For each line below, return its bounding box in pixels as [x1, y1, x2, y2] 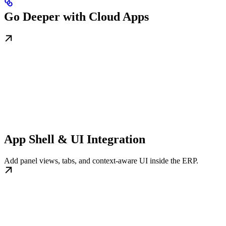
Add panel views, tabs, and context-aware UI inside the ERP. [4, 156, 198, 165]
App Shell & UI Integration [4, 133, 145, 146]
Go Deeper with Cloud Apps [4, 10, 149, 24]
